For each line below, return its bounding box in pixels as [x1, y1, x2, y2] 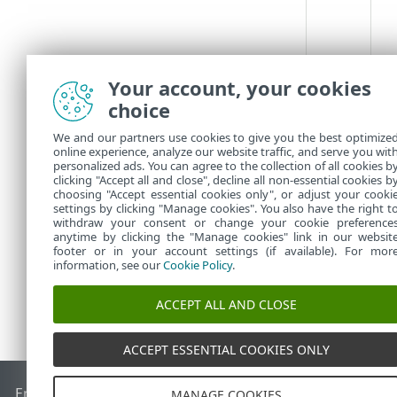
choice [108, 97, 170, 123]
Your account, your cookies [108, 74, 371, 101]
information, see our [53, 257, 163, 273]
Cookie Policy [163, 257, 232, 273]
